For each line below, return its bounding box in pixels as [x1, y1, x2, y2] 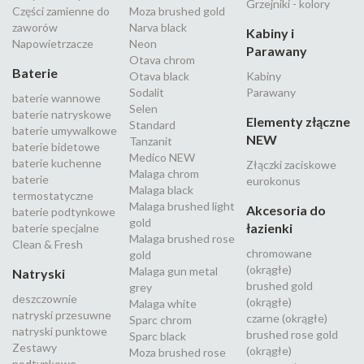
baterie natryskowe [12, 107, 111, 122]
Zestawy [12, 340, 57, 355]
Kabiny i [246, 25, 294, 41]
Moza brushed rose [129, 345, 226, 360]
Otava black [129, 69, 189, 84]
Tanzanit [129, 134, 172, 149]
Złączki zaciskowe [246, 158, 336, 172]
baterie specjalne [12, 221, 99, 236]
